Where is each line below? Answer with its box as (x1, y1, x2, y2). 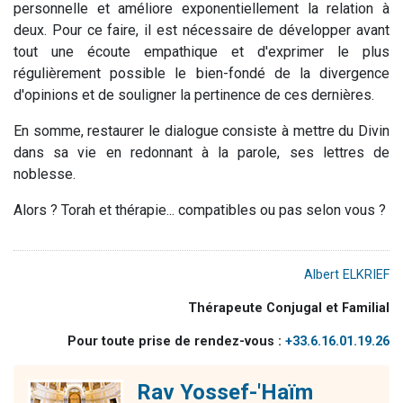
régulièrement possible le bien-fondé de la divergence (13, 64, 390, 82)
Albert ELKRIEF (304, 266, 390, 282)
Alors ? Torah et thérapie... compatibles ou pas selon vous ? (13, 201, 386, 219)
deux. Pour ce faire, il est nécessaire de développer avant (13, 21, 390, 39)
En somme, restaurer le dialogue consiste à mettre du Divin (13, 121, 390, 139)
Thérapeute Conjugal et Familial (188, 300, 390, 316)
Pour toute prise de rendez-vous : (67, 333, 285, 349)
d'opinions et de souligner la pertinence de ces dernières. (13, 85, 374, 103)
